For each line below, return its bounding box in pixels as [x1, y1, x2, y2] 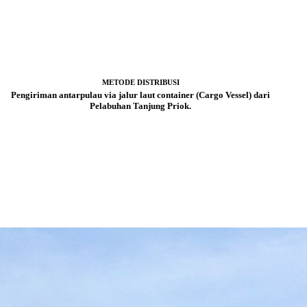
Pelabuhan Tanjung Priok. [90, 101, 192, 112]
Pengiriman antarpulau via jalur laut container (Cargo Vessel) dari [11, 90, 271, 101]
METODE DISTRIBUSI [101, 78, 180, 87]
